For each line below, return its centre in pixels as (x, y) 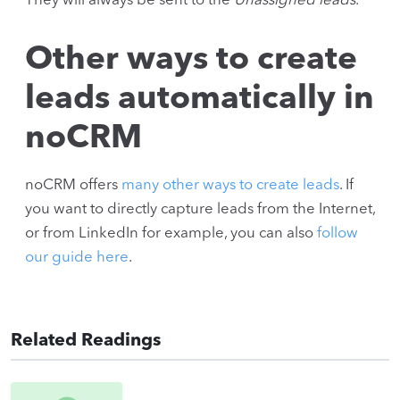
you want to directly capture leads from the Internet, (200, 209)
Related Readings (86, 341)
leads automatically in (200, 99)
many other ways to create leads (230, 185)
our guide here (77, 257)
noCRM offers (73, 185)
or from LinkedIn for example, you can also (171, 233)
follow (337, 233)
